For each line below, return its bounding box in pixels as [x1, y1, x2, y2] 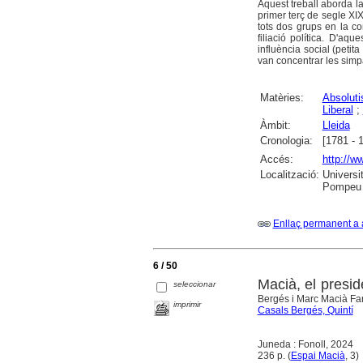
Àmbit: [259, 119, 291, 132]
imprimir [173, 300, 202, 310]
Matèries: [259, 92, 304, 105]
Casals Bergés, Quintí [257, 304, 353, 316]
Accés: [259, 153, 293, 166]
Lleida [322, 119, 350, 132]
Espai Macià [290, 349, 345, 361]
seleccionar [173, 280, 216, 289]
